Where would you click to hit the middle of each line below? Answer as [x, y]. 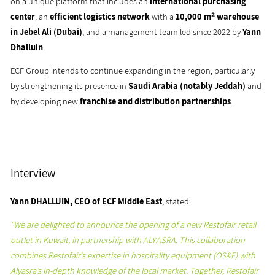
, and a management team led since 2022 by [163, 31]
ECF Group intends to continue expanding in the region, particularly [133, 71]
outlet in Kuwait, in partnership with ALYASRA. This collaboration [128, 240]
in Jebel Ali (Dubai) [47, 31]
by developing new [45, 101]
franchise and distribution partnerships [156, 101]
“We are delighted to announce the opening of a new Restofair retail [134, 225]
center [23, 16]
